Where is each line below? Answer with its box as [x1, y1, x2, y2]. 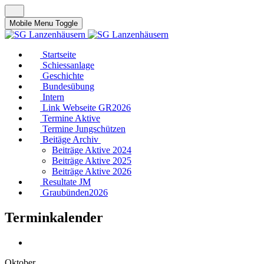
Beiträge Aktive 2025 [52, 156, 131, 166]
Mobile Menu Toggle [9, 19, 78, 28]
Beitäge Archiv [42, 134, 98, 144]
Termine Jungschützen [42, 124, 126, 134]
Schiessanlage [42, 60, 94, 70]
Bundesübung [42, 81, 94, 91]
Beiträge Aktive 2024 [52, 145, 131, 155]
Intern [42, 92, 64, 102]
